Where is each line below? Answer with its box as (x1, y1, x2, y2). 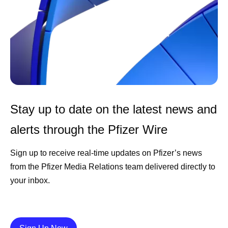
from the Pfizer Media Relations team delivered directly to (10, 162, 215, 172)
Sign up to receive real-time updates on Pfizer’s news (10, 149, 202, 158)
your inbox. (10, 176, 52, 185)
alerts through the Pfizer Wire (10, 123, 167, 137)
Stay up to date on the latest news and (10, 102, 217, 117)
